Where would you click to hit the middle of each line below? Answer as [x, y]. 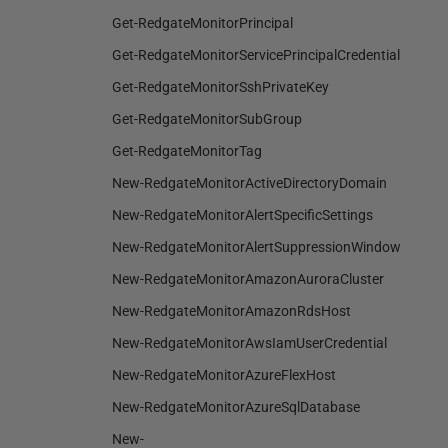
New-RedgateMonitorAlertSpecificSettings [242, 215]
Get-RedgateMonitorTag [187, 151]
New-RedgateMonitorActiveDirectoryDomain [249, 183]
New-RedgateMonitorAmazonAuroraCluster [248, 279]
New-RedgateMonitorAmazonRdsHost [231, 311]
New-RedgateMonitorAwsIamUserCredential [249, 343]
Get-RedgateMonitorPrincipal [202, 23]
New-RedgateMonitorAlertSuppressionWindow [256, 247]
